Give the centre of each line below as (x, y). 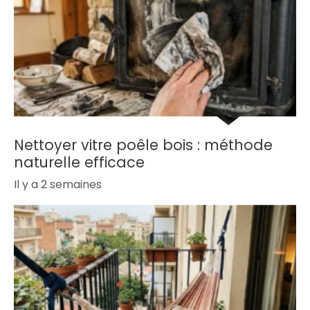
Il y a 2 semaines (58, 184)
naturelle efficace (79, 162)
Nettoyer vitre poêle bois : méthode (143, 145)
